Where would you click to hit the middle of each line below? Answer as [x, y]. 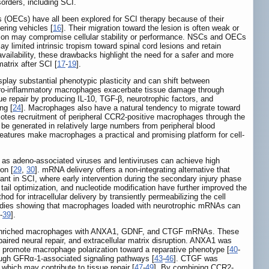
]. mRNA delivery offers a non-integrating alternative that [132, 169]
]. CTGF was [196, 258]
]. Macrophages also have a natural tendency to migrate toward [131, 107]
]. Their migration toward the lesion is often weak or [150, 28]
